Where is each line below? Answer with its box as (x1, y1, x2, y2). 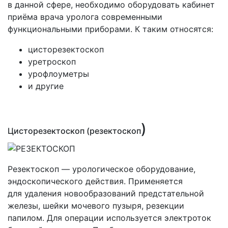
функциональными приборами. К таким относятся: (8, 24, 213, 35)
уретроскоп (28, 56, 76, 67)
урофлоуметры (28, 69, 89, 79)
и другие (28, 81, 64, 92)
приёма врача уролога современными (8, 12, 162, 22)
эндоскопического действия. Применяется (8, 176, 183, 186)
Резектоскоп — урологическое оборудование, (8, 163, 195, 174)
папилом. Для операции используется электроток (8, 212, 211, 223)
